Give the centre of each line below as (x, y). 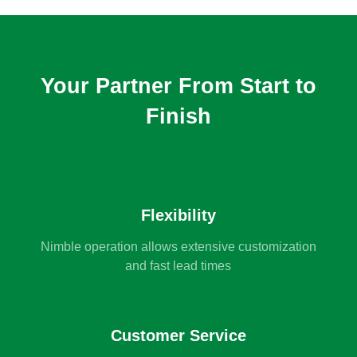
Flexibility (178, 216)
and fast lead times (178, 266)
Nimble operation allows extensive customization (178, 247)
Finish (178, 116)
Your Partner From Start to (178, 86)
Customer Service (178, 335)
